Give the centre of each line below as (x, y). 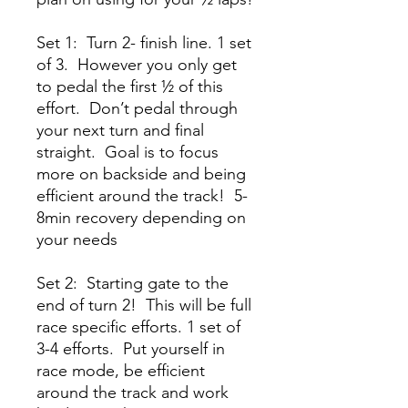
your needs (77, 240)
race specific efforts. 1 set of (138, 327)
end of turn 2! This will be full (144, 305)
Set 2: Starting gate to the (133, 283)
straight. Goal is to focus (127, 152)
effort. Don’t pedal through (137, 108)
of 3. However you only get (137, 65)
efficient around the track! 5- (142, 196)
